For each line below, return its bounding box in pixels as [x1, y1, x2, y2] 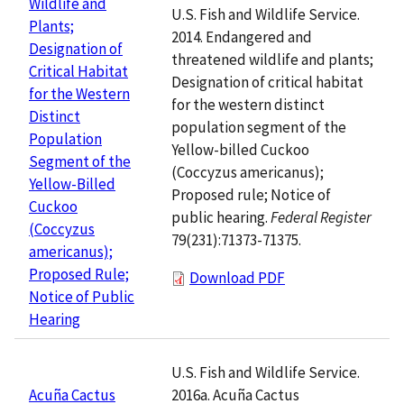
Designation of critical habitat [171, 71, 363, 92]
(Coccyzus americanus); [171, 161, 324, 182]
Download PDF [189, 267, 285, 288]
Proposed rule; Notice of [171, 184, 331, 205]
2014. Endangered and [171, 26, 312, 47]
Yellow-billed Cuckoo [171, 139, 309, 160]
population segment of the [171, 116, 346, 137]
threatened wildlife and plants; [171, 49, 373, 69]
